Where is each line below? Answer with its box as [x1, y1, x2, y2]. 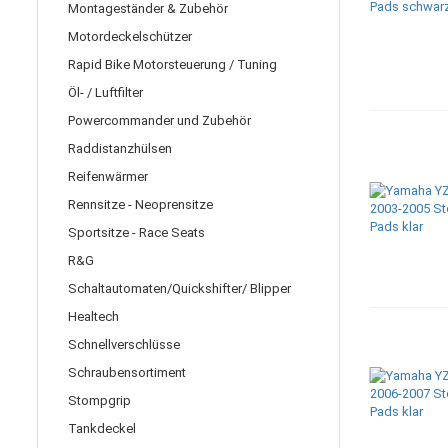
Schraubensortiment [68, 365, 186, 380]
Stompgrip [68, 393, 131, 408]
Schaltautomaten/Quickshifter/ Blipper [68, 281, 291, 296]
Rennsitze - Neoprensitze [68, 197, 213, 212]
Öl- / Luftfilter [68, 85, 143, 100]
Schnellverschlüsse [68, 337, 180, 352]
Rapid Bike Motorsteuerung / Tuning [68, 57, 277, 72]
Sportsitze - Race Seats [68, 225, 205, 240]
